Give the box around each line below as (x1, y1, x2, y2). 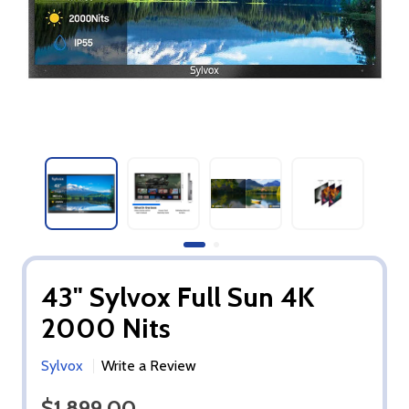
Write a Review (101, 357, 196, 374)
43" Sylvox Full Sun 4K (41, 280, 314, 314)
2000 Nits (41, 311, 171, 345)
